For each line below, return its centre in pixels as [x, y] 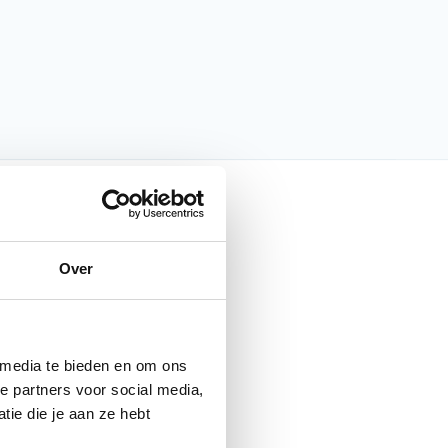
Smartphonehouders [104, 401]
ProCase [63, 323]
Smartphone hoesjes [105, 362]
